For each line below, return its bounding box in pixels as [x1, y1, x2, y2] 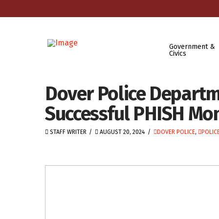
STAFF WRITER [48, 129, 87, 135]
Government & [169, 42, 215, 51]
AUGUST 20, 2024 [98, 129, 145, 135]
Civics [169, 49, 186, 58]
